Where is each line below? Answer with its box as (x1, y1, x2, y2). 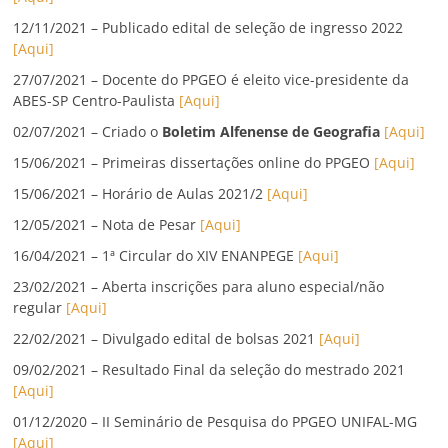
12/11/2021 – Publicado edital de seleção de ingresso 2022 (13, 18, 404, 38)
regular (13, 298, 67, 318)
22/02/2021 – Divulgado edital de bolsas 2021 (13, 329, 320, 349)
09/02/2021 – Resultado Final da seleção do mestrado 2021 (13, 360, 406, 380)
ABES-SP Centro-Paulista (13, 91, 180, 111)
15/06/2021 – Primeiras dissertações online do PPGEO (13, 153, 375, 173)
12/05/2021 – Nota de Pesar (13, 215, 201, 235)
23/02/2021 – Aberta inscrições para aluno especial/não (13, 277, 385, 297)
